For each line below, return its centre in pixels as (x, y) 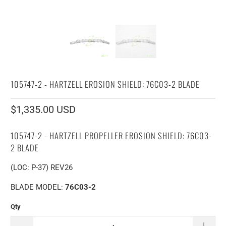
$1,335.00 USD (43, 109)
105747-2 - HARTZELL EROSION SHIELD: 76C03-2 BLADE (105, 84)
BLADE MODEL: (38, 187)
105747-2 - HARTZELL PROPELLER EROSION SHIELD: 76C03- (111, 135)
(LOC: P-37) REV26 (42, 167)
